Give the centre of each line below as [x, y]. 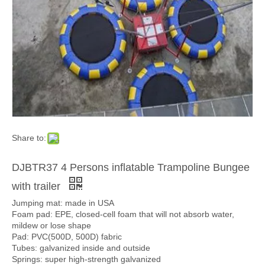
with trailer [38, 186]
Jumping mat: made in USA [63, 203]
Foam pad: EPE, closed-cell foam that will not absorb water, [123, 214]
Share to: [29, 138]
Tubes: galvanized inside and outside [81, 248]
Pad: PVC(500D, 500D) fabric [67, 236]
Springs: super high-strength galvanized [86, 259]
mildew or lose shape [51, 225]
